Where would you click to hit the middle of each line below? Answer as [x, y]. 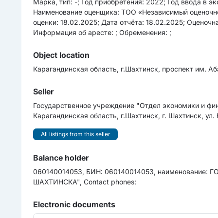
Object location [62, 55]
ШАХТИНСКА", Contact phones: [85, 182]
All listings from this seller [75, 134]
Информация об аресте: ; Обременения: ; [102, 32]
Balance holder [61, 158]
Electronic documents [74, 205]
